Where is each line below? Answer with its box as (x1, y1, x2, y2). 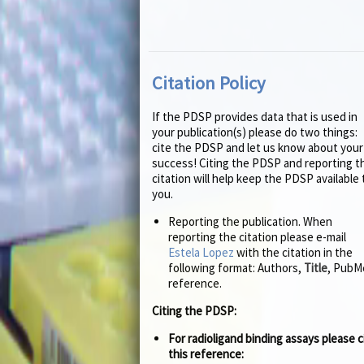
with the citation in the (234, 245, 353, 261)
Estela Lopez (168, 245, 234, 261)
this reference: (168, 346, 244, 362)
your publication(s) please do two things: (152, 124, 357, 141)
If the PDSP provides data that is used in (152, 109, 357, 125)
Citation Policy (152, 71, 266, 94)
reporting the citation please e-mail (168, 229, 346, 245)
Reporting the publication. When (168, 214, 332, 230)
